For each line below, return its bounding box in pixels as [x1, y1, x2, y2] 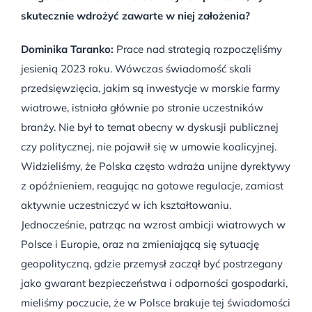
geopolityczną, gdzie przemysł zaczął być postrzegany [21, 256, 283, 270]
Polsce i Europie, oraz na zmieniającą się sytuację [21, 237, 259, 251]
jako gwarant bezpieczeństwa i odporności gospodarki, [21, 276, 288, 290]
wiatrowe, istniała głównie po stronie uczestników [21, 100, 263, 114]
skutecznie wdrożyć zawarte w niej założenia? [21, 8, 250, 22]
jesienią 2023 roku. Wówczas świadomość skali [21, 61, 251, 75]
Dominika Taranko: [21, 42, 114, 56]
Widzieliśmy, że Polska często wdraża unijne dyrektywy [21, 159, 290, 173]
